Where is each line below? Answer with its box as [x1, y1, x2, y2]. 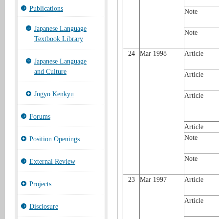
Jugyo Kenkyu [34, 90, 74, 98]
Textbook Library [34, 35, 83, 43]
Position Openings [29, 135, 80, 143]
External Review [29, 158, 75, 165]
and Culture [34, 68, 66, 75]
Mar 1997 [140, 176, 167, 183]
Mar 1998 [140, 50, 167, 57]
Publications [29, 5, 63, 12]
